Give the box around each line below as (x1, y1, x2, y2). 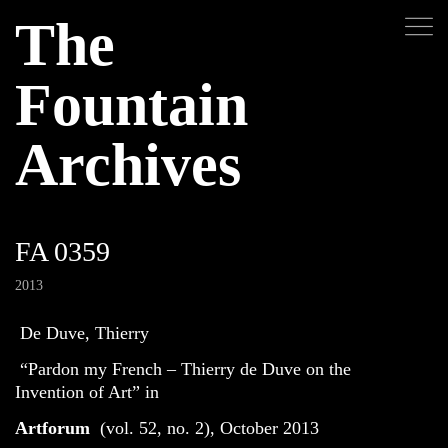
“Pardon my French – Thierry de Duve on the (20, 359, 351, 379)
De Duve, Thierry (20, 323, 149, 343)
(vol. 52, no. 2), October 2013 (95, 418, 319, 438)
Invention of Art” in (15, 382, 159, 402)
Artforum (15, 418, 90, 438)
